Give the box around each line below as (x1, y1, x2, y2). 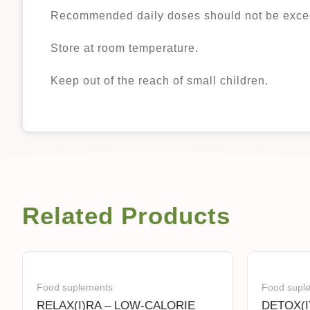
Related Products (22, 202, 230, 229)
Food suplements (37, 282, 113, 293)
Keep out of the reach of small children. (51, 75, 268, 86)
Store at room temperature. (51, 42, 199, 54)
